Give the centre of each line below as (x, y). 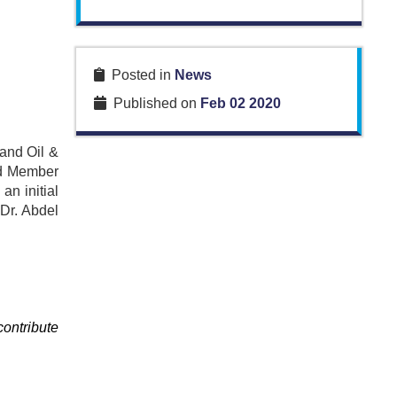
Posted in (139, 75)
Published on (153, 104)
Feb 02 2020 (240, 104)
